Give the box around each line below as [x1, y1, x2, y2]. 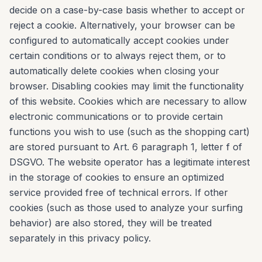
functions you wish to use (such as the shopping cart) [9, 126, 250, 137]
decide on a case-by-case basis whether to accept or [9, 4, 245, 16]
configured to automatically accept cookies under [9, 35, 229, 46]
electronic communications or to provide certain [9, 111, 223, 122]
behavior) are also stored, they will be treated [9, 217, 212, 229]
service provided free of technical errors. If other [9, 187, 228, 198]
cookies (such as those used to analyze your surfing [9, 202, 243, 213]
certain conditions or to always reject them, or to [9, 50, 226, 61]
